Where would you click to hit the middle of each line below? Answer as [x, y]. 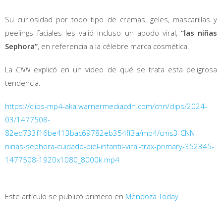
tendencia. [23, 83]
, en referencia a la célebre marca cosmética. [113, 46]
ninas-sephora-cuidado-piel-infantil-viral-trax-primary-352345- [110, 146]
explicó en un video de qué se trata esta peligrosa [124, 69]
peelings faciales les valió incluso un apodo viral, [93, 32]
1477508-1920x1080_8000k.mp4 [62, 159]
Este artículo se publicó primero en [65, 196]
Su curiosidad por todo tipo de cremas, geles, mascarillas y [111, 19]
